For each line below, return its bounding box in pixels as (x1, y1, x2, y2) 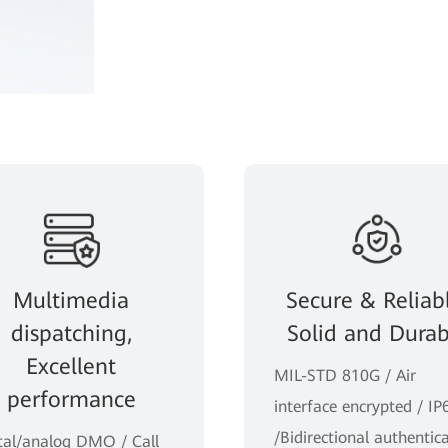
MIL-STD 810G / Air (274, 365, 416, 385)
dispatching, (10, 320, 132, 346)
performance (6, 386, 136, 412)
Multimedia (13, 287, 129, 313)
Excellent (26, 353, 116, 379)
